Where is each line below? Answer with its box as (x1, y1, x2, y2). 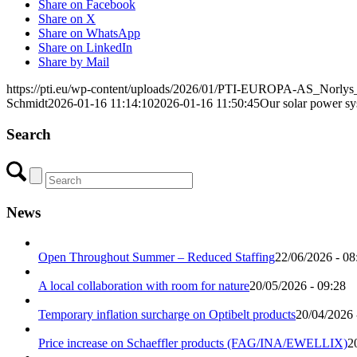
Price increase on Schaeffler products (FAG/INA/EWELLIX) (38, 336, 347, 351)
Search (6, 126, 51, 143)
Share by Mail (38, 55, 109, 69)
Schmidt (6, 96, 48, 111)
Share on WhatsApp (38, 26, 140, 41)
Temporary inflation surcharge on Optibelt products (38, 308, 296, 322)
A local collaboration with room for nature (38, 279, 249, 293)
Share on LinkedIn (38, 41, 132, 55)
